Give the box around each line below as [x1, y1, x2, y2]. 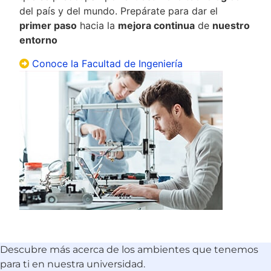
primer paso [19, 19, 77, 32]
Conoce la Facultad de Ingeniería [32, 57, 183, 70]
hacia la [77, 19, 119, 32]
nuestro [212, 19, 250, 32]
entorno [19, 34, 58, 47]
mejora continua [118, 19, 195, 32]
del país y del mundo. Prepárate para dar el [19, 5, 218, 18]
